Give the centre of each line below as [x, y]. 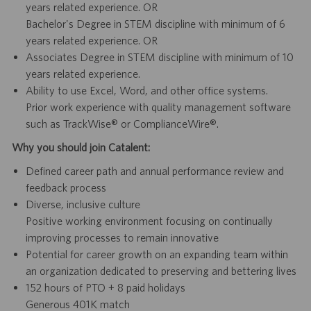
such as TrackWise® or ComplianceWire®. [122, 124]
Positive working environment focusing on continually [149, 221]
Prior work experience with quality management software [158, 107]
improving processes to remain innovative [122, 238]
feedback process [66, 188]
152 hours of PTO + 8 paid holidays [105, 288]
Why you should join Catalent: [81, 148]
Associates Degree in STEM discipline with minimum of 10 [159, 57]
